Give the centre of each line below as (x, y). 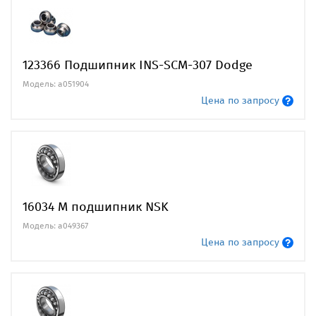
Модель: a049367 (55, 225)
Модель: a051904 (56, 84)
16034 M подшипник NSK (96, 206)
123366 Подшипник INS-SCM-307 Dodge (138, 65)
